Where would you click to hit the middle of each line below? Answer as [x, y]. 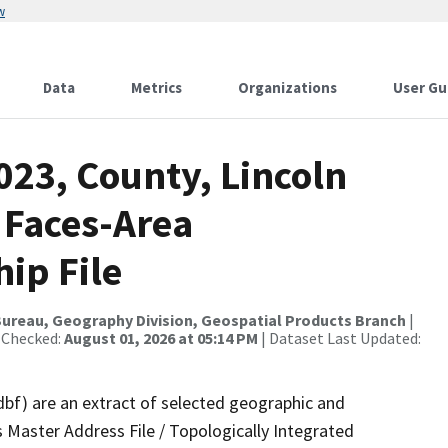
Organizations [287, 87]
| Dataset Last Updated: [339, 338]
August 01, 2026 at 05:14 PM [161, 338]
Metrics [156, 87]
